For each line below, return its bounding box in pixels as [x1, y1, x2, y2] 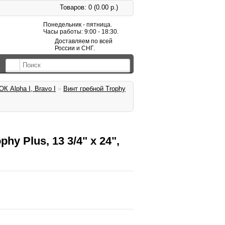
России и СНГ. [55, 45, 95, 52]
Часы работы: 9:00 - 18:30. [43, 28, 119, 35]
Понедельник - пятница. [43, 21, 112, 28]
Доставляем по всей [55, 38, 113, 45]
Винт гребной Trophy [63, 85, 126, 92]
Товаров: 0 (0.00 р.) [60, 4, 118, 11]
